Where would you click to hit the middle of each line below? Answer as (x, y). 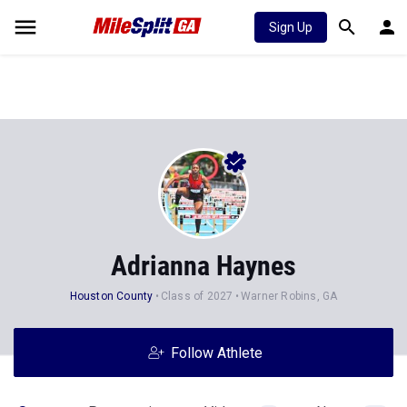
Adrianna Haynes (203, 266)
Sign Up (291, 27)
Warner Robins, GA (289, 296)
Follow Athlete (216, 353)
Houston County (111, 296)
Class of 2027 (197, 296)
